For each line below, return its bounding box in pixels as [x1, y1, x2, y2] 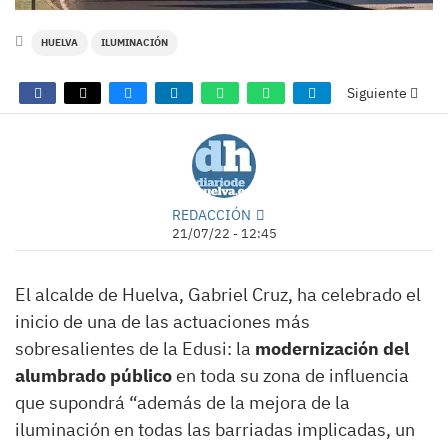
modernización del [255, 337, 409, 361]
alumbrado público [15, 364, 176, 388]
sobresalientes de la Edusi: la [15, 337, 255, 361]
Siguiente [346, 84, 410, 103]
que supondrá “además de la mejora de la [15, 391, 350, 415]
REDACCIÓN [171, 205, 251, 225]
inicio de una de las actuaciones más [15, 310, 310, 334]
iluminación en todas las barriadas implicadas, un [15, 418, 415, 442]
